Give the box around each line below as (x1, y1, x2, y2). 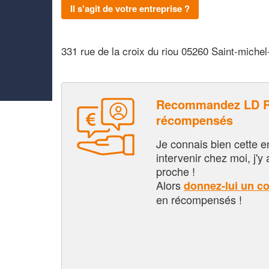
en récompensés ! (156, 191, 242, 207)
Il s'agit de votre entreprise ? (70, 1, 190, 15)
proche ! (156, 163, 195, 179)
